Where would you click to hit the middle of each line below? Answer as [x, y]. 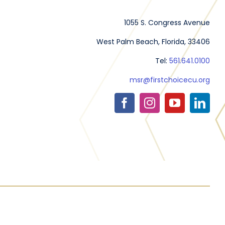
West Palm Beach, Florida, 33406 [153, 42]
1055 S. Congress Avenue [167, 23]
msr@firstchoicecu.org [170, 80]
